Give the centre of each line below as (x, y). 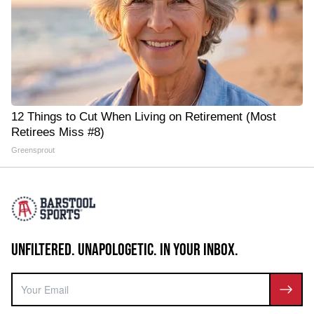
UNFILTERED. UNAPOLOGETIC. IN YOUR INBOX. (125, 250)
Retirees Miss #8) (58, 132)
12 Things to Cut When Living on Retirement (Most (144, 117)
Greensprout (33, 150)
